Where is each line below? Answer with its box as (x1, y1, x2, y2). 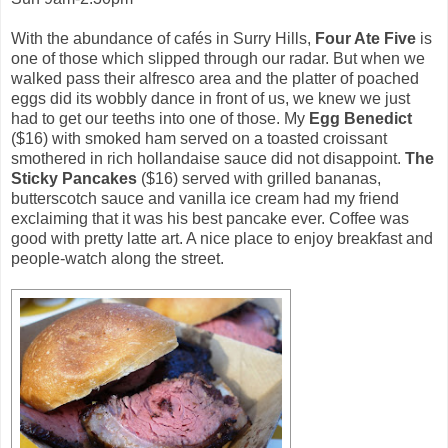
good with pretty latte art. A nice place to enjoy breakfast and (11, 229, 433, 247)
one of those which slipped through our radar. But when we (11, 49, 425, 67)
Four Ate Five (315, 29, 416, 47)
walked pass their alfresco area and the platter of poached (11, 69, 419, 87)
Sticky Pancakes (11, 169, 141, 187)
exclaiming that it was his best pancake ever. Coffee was (11, 209, 409, 227)
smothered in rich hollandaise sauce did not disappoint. (11, 149, 405, 167)
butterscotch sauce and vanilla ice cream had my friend (11, 189, 399, 207)
